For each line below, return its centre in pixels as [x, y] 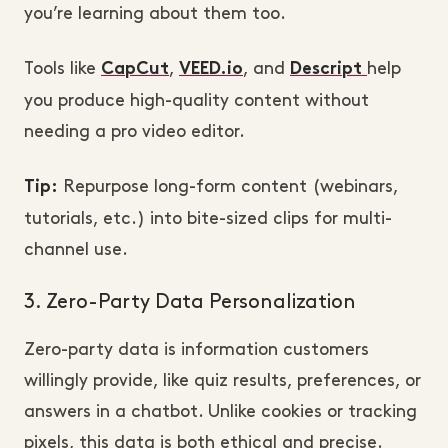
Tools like [62, 68]
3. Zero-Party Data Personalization [190, 301]
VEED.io [211, 69]
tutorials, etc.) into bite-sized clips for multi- [208, 218]
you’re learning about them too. [155, 13]
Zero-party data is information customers [196, 349]
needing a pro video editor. [134, 131]
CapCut [135, 69]
